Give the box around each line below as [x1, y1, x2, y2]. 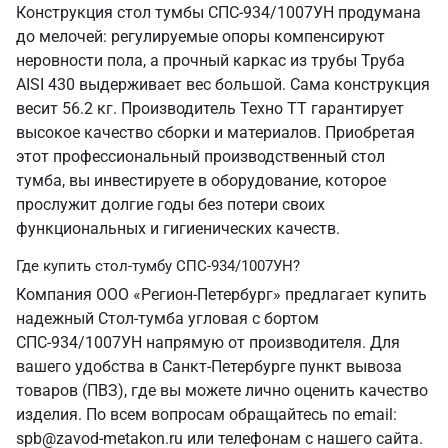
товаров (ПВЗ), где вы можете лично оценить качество [16, 381, 428, 400]
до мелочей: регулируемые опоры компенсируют [16, 27, 385, 46]
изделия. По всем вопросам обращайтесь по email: [16, 405, 397, 424]
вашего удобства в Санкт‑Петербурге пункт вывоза [16, 357, 402, 376]
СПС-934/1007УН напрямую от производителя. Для [16, 333, 400, 352]
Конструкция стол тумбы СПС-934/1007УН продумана [16, 3, 421, 22]
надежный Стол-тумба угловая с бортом [16, 309, 319, 328]
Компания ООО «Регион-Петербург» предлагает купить [16, 285, 427, 304]
